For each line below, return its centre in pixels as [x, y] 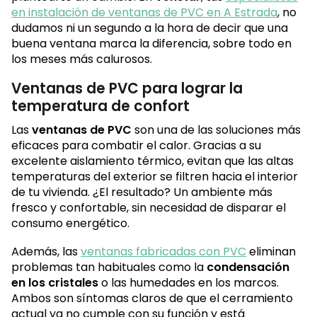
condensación [247, 267]
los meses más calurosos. [82, 59]
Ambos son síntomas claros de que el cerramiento [152, 299]
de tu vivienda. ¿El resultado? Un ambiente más [142, 192]
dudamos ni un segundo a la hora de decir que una [150, 28]
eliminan [271, 252]
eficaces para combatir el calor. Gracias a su [136, 146]
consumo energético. [70, 224]
